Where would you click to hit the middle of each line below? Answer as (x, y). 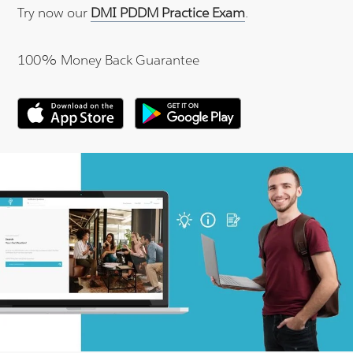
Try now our (54, 13)
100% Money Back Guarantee (109, 60)
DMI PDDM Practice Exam (168, 13)
